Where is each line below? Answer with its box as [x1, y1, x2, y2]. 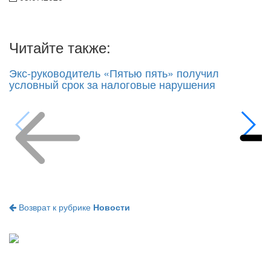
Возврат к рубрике [16, 200, 93, 213]
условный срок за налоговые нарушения [9, 76, 215, 92]
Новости [93, 200, 130, 213]
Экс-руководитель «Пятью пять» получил [9, 64, 219, 80]
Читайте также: [9, 36, 111, 57]
